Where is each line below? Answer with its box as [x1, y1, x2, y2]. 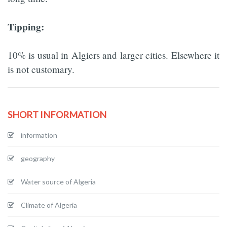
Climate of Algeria [21, 200, 77, 209]
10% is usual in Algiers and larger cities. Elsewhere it [8, 48, 219, 61]
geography [21, 154, 55, 163]
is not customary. [8, 62, 74, 75]
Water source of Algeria [21, 177, 96, 186]
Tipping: [8, 19, 44, 34]
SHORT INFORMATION [8, 108, 106, 120]
